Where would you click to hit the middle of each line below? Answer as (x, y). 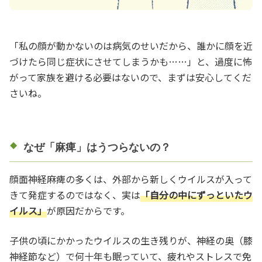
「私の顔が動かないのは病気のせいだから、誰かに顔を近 (131, 45)
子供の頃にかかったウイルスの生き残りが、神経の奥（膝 (131, 240)
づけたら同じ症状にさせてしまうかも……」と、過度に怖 (131, 61)
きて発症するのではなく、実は (75, 194)
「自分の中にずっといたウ (196, 194)
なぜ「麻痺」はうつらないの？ (97, 147)
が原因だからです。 (88, 210)
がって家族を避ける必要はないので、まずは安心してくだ (130, 77)
